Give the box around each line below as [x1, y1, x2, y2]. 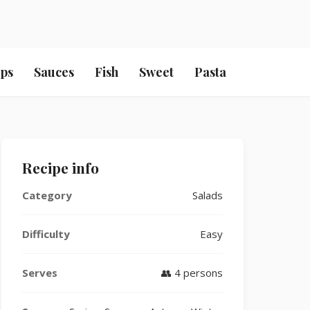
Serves [22, 266, 57, 280]
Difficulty [22, 227, 70, 241]
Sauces [34, 64, 74, 80]
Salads [192, 188, 223, 202]
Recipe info [22, 158, 99, 177]
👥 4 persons [161, 266, 223, 280]
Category [22, 188, 72, 202]
